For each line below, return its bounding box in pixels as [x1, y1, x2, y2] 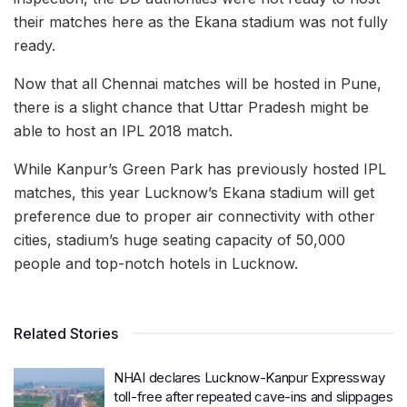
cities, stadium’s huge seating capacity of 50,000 [14, 230, 345, 249]
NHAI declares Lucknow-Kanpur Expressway [114, 368, 385, 386]
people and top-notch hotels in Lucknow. [14, 253, 298, 273]
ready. [14, 35, 55, 55]
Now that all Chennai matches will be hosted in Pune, [14, 74, 382, 93]
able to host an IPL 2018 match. [14, 121, 233, 140]
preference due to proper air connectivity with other [14, 206, 375, 225]
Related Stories [14, 323, 118, 342]
